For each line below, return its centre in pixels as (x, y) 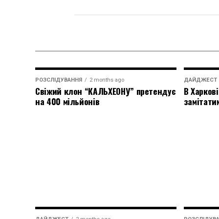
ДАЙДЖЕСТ (200, 80)
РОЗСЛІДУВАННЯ (59, 80)
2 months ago (107, 80)
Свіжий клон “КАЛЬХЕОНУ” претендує (106, 91)
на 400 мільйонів (67, 101)
